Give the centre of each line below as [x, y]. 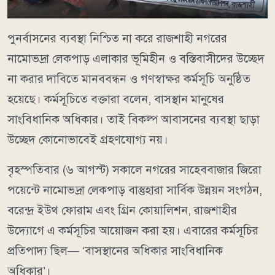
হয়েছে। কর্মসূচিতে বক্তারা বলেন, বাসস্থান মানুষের [116, 99]
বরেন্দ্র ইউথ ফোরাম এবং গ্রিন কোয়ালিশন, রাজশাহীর [122, 210]
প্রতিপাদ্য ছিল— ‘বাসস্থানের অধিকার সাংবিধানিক [115, 250]
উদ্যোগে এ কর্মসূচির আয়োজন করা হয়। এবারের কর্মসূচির [133, 230]
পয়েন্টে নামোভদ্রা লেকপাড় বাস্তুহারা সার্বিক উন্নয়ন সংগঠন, [135, 190]
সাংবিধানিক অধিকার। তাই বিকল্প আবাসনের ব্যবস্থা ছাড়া [134, 119]
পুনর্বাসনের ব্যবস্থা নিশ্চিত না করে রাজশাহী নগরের [117, 38]
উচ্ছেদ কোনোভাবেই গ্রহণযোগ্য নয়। [88, 139]
